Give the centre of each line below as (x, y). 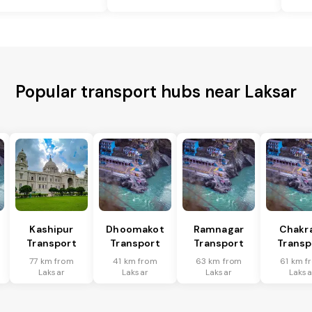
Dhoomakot (135, 229)
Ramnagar (219, 229)
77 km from (52, 262)
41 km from (135, 262)
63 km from (219, 262)
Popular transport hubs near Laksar (156, 92)
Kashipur (52, 229)
